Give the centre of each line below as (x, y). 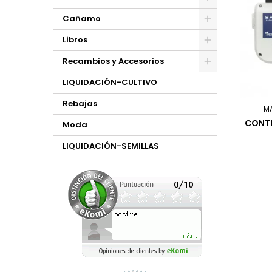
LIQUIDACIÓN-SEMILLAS (111, 146)
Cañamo (82, 19)
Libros (75, 40)
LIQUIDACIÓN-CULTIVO (110, 82)
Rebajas (80, 104)
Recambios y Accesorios (113, 61)
